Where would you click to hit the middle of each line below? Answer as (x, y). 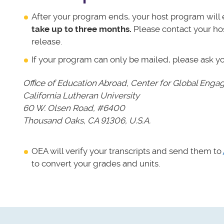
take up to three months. (82, 29)
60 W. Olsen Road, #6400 (74, 108)
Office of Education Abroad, (76, 83)
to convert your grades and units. (95, 164)
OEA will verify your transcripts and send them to (127, 151)
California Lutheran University (81, 96)
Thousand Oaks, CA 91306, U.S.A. (86, 121)
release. (46, 41)
